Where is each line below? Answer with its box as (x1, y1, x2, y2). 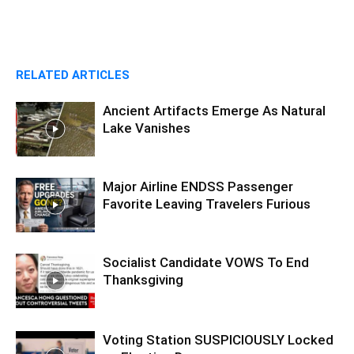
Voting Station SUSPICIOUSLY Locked (103, 332, 333, 348)
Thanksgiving (103, 272, 183, 288)
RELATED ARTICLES (16, 68, 130, 82)
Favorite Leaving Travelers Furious (103, 196, 311, 212)
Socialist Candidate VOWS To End (103, 254, 309, 270)
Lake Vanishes (103, 120, 190, 136)
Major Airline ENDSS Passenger (103, 179, 293, 194)
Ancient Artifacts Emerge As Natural (103, 103, 326, 119)
